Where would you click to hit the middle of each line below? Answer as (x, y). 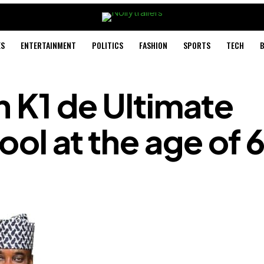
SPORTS (197, 45)
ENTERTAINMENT (48, 45)
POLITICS (107, 45)
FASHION (153, 45)
